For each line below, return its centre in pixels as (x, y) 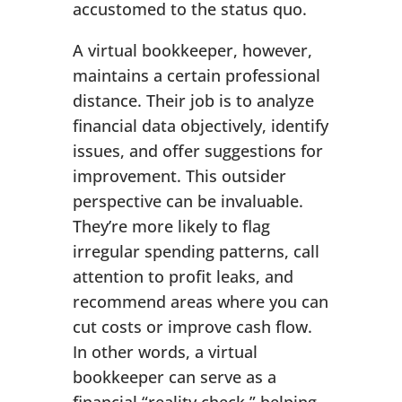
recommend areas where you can (200, 302)
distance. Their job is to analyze (193, 101)
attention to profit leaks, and (183, 277)
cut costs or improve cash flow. (192, 327)
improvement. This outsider (179, 176)
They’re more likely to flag (171, 227)
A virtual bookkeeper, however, (192, 51)
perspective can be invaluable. (188, 201)
